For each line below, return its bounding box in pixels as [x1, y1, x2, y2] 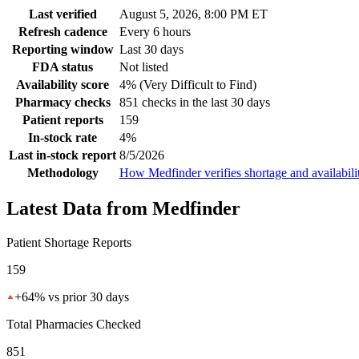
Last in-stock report [9, 147, 116, 162]
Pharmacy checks [14, 95, 111, 109]
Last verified [28, 6, 97, 21]
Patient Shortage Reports [6, 236, 131, 250]
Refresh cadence [18, 24, 107, 38]
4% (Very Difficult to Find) [119, 77, 256, 91]
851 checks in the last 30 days [119, 95, 270, 109]
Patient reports [22, 112, 103, 127]
